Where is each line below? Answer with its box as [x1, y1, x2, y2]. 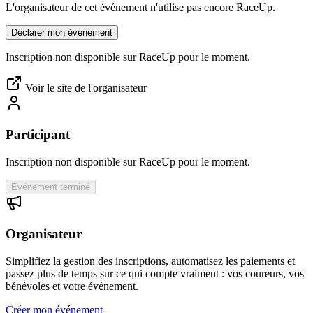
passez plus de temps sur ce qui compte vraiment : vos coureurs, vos [6, 268, 304, 280]
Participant [6, 126, 70, 142]
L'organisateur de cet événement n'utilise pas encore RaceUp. [6, 1, 275, 14]
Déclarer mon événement [11, 27, 112, 38]
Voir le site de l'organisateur [22, 82, 147, 94]
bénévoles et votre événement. [6, 280, 138, 293]
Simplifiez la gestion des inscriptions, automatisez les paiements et [6, 255, 295, 268]
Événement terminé [11, 181, 90, 192]
